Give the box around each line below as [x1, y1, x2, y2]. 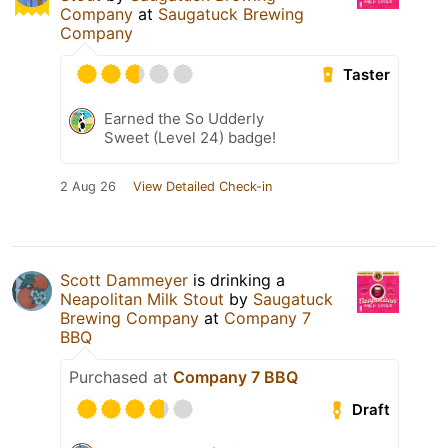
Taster [343, 65, 391, 85]
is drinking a [188, 270, 285, 291]
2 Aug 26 [60, 179, 116, 195]
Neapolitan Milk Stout [60, 289, 224, 310]
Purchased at [69, 367, 173, 388]
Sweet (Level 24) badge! [104, 128, 276, 148]
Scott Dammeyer [60, 270, 188, 291]
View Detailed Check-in [133, 179, 272, 195]
